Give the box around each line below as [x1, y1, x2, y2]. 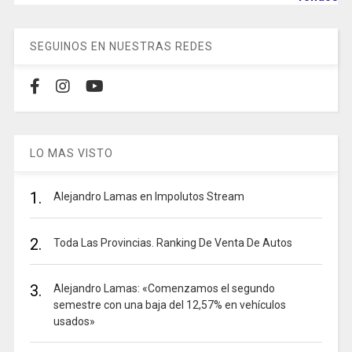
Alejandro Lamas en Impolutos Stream [53, 189, 244, 203]
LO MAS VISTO [29, 146, 113, 159]
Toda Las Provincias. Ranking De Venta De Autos [53, 236, 292, 249]
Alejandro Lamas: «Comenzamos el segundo [53, 281, 275, 295]
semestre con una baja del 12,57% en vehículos [53, 298, 286, 311]
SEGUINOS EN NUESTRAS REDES [29, 39, 213, 53]
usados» [53, 314, 95, 328]
